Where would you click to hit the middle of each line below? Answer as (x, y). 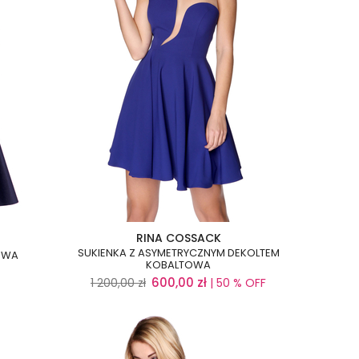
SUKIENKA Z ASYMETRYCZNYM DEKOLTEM (178, 253)
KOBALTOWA (178, 265)
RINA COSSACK (178, 238)
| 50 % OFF (236, 283)
